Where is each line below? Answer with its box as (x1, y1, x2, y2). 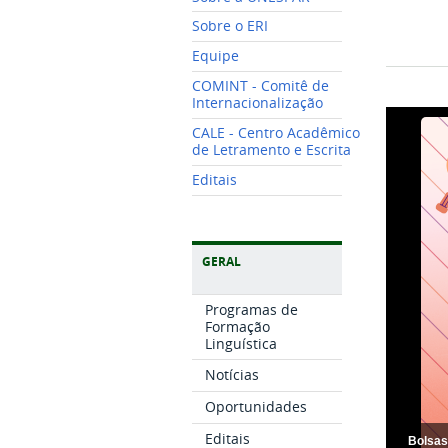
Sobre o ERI (192, 17, 268, 36)
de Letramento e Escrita (192, 140, 351, 159)
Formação (205, 316, 271, 336)
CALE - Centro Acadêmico (192, 123, 360, 142)
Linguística (205, 333, 278, 353)
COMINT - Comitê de (192, 77, 329, 96)
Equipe (192, 47, 239, 66)
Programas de (205, 299, 299, 319)
